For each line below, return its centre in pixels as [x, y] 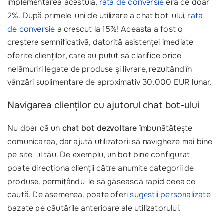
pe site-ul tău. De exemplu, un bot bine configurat [99, 154]
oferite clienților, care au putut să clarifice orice [94, 55]
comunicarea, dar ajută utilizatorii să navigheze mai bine [110, 141]
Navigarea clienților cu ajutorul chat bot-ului [103, 105]
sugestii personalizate [170, 194]
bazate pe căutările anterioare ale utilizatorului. [94, 208]
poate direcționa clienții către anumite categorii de [101, 168]
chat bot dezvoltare [99, 128]
